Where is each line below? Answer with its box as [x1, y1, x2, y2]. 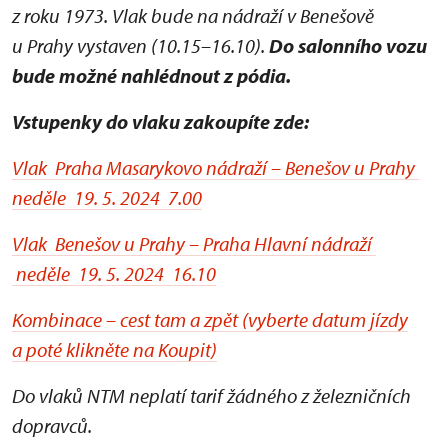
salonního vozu [294, 33, 427, 59]
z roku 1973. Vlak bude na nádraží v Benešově [12, 3, 374, 29]
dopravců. [12, 413, 96, 439]
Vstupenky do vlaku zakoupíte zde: [12, 109, 309, 135]
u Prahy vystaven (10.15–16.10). [12, 33, 269, 59]
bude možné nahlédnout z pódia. [12, 63, 291, 89]
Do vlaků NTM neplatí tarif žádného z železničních [12, 383, 411, 409]
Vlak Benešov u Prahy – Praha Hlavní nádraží [12, 231, 376, 257]
